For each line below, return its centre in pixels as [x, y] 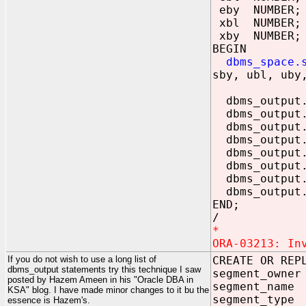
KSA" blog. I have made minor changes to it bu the [108, 290]
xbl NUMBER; [257, 23]
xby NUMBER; [257, 36]
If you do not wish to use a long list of [82, 259]
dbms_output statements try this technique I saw [104, 269]
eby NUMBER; [257, 10]
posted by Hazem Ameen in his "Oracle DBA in [100, 280]
